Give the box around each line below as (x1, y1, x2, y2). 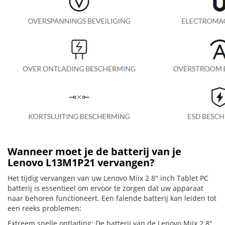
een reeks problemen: (8, 203, 81, 213)
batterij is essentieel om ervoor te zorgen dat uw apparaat (8, 183, 203, 193)
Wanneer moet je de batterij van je (8, 145, 181, 158)
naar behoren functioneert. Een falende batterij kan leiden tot (8, 193, 216, 203)
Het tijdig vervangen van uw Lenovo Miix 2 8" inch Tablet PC (8, 173, 208, 183)
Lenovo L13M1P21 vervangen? (8, 156, 155, 169)
